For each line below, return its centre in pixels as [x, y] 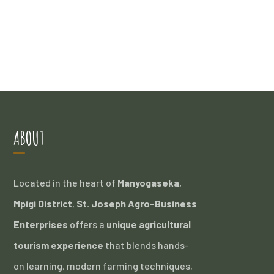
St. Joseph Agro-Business [137, 203]
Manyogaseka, [150, 183]
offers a [87, 224]
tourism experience [59, 245]
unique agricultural [149, 224]
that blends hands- [146, 245]
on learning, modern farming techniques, [103, 266]
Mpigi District [43, 203]
